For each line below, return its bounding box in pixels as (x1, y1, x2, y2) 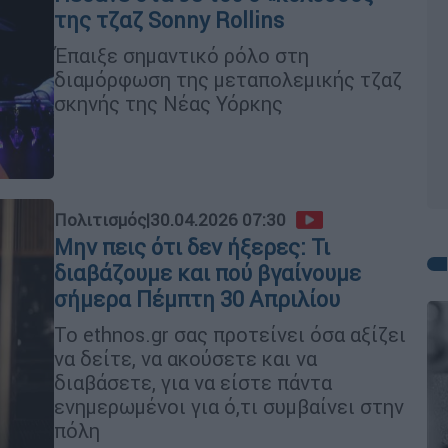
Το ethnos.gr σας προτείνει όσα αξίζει (54, 321, 406, 347)
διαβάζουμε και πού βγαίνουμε (54, 259, 361, 287)
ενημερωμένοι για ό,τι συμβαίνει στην (54, 393, 404, 419)
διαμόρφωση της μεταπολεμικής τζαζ (54, 66, 402, 92)
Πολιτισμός (54, 208, 146, 231)
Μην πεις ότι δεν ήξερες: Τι (54, 233, 330, 261)
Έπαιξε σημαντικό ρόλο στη (54, 42, 309, 68)
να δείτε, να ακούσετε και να (54, 345, 317, 371)
